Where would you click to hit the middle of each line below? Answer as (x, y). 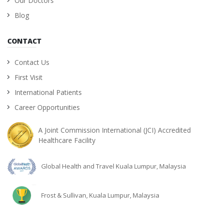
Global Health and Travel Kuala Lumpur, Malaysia (114, 166)
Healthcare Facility (67, 140)
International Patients (48, 92)
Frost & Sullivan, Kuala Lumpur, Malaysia (100, 195)
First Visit (29, 77)
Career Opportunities (47, 107)
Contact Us (32, 62)
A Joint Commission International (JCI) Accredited (115, 130)
